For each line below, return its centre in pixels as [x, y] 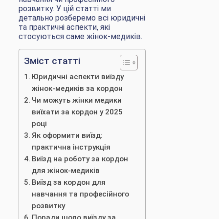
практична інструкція [71, 147]
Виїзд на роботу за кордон [80, 159]
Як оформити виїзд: [67, 136]
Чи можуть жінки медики [77, 100]
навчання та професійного [81, 194]
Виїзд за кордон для [69, 183]
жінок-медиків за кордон [77, 89]
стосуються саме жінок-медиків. [80, 37]
